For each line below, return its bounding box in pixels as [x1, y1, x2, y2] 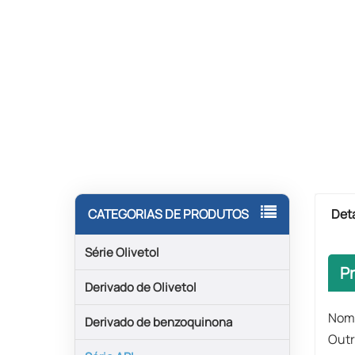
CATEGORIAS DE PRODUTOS [87, 205, 249, 223]
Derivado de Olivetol [84, 278, 197, 296]
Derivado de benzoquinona [84, 313, 232, 330]
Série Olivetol [84, 243, 159, 261]
